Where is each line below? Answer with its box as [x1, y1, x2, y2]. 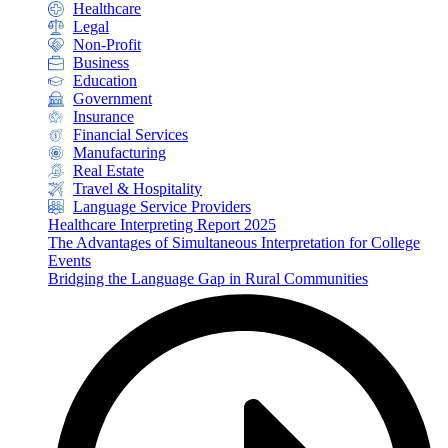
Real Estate [73, 162, 144, 180]
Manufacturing [73, 144, 166, 162]
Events [48, 252, 91, 270]
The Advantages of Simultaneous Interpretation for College [48, 234, 420, 252]
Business [73, 54, 129, 72]
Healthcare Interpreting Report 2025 [48, 216, 276, 234]
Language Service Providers [73, 198, 251, 216]
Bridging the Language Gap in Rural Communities [48, 270, 368, 288]
